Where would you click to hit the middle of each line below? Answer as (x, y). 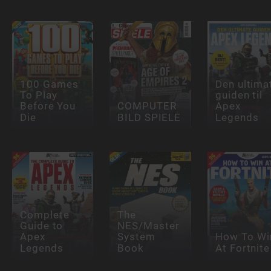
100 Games (49, 84)
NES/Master (149, 226)
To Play (38, 95)
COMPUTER (147, 106)
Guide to (41, 226)
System (137, 237)
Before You (48, 106)
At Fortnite (242, 248)
